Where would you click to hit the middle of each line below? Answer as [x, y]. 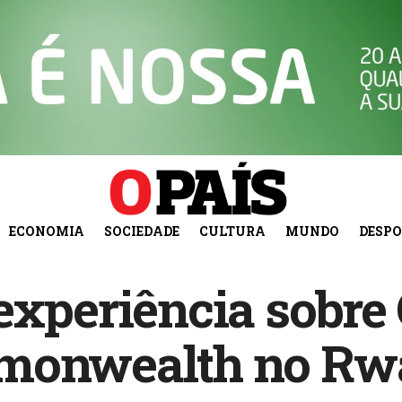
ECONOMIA [46, 231]
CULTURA [232, 231]
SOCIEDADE [141, 231]
